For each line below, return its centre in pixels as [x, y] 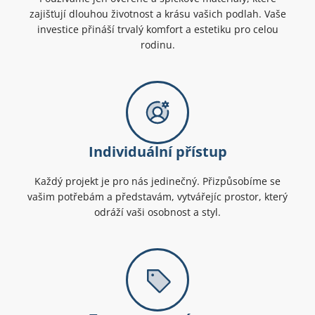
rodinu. [157, 45]
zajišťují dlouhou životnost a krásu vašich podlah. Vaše [157, 14]
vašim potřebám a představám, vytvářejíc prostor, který [157, 197]
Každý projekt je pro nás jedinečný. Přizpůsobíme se [157, 181]
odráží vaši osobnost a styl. [157, 212]
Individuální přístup [157, 152]
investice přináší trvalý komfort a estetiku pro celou [157, 30]
